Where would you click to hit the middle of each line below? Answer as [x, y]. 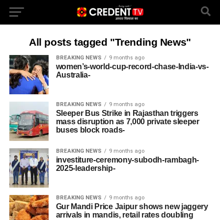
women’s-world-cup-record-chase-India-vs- [132, 67]
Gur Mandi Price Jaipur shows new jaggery [132, 206]
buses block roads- [90, 130]
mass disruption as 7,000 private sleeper [127, 122]
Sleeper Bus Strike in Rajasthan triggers [127, 113]
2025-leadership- [85, 168]
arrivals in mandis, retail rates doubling [124, 215]
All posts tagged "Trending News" [110, 42]
